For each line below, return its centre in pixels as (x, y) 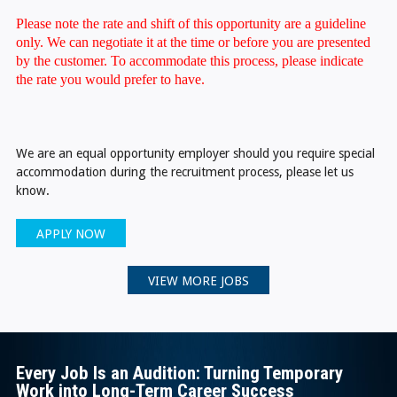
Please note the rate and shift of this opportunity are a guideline (191, 23)
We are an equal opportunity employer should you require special (195, 153)
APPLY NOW (71, 234)
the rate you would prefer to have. (110, 79)
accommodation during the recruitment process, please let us (184, 171)
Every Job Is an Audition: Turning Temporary (179, 374)
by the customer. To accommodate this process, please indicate (189, 60)
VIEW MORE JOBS (198, 281)
